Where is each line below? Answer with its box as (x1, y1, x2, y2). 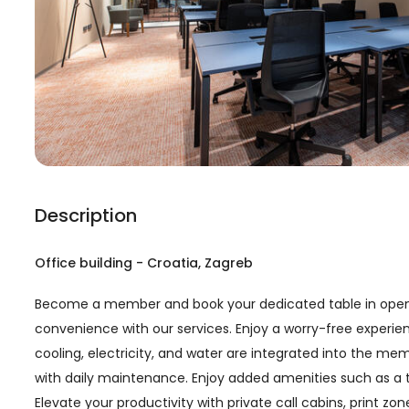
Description (35, 203, 137, 228)
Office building (35, 254, 132, 272)
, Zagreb (198, 254, 253, 272)
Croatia (147, 254, 198, 272)
